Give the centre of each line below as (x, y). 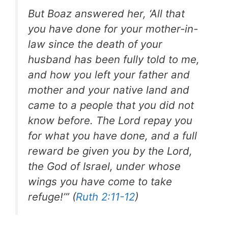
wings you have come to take (100, 182)
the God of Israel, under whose (104, 166)
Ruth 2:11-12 (105, 197)
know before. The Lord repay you (110, 121)
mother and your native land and (109, 90)
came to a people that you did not (111, 105)
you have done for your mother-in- (113, 29)
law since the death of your (95, 44)
